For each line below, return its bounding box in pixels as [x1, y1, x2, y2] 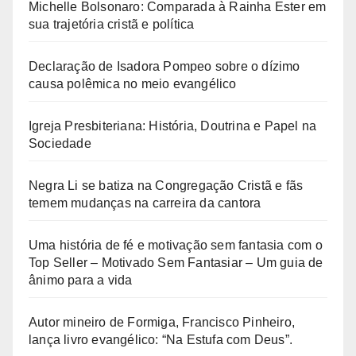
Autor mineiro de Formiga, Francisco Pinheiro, [29, 315, 296, 329]
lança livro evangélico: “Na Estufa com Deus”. [29, 332, 293, 346]
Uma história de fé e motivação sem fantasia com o [29, 238, 323, 252]
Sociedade [29, 136, 91, 150]
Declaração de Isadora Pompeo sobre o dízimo [29, 59, 300, 73]
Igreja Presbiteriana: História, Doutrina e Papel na [29, 118, 317, 133]
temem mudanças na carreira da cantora [29, 195, 261, 210]
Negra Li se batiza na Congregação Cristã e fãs [29, 178, 304, 192]
